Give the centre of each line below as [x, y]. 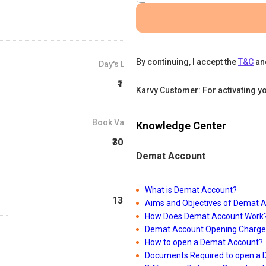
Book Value [114, 123]
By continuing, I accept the [186, 62]
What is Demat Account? [191, 190]
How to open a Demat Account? [204, 243]
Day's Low [117, 64]
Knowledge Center [181, 126]
